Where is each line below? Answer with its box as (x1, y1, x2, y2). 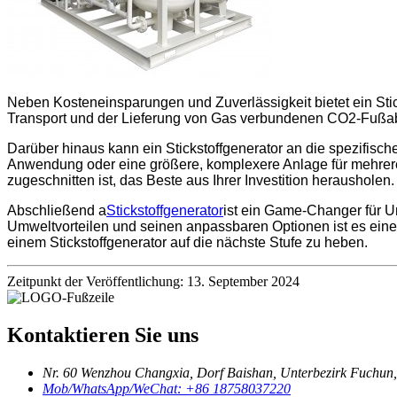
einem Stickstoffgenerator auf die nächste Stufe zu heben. (7, 234, 368, 250)
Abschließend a (7, 202, 106, 218)
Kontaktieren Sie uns (7, 323, 198, 346)
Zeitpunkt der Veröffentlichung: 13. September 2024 (7, 273, 300, 289)
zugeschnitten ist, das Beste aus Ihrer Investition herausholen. (7, 172, 394, 188)
